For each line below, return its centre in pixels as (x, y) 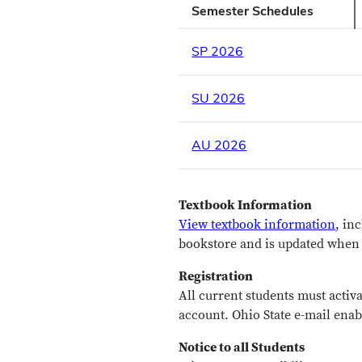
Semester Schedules (253, 11)
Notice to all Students (242, 347)
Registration (216, 276)
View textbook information (257, 225)
